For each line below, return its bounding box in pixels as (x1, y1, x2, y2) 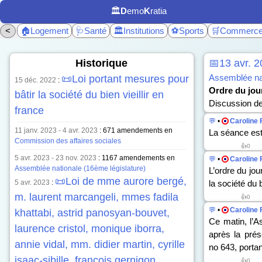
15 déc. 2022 (15, 76, 56, 84)
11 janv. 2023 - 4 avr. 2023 (15, 126, 98, 135)
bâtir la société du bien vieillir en (15, 89, 164, 101)
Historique (75, 57, 128, 69)
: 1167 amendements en (96, 154, 175, 162)
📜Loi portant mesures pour (61, 73, 189, 85)
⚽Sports (171, 26, 204, 36)
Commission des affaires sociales (15, 137, 121, 145)
